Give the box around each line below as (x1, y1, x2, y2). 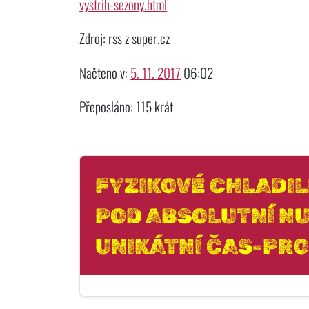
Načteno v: (79, 62, 131, 83)
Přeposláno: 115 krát (79, 97, 174, 117)
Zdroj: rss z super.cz (79, 28, 170, 49)
